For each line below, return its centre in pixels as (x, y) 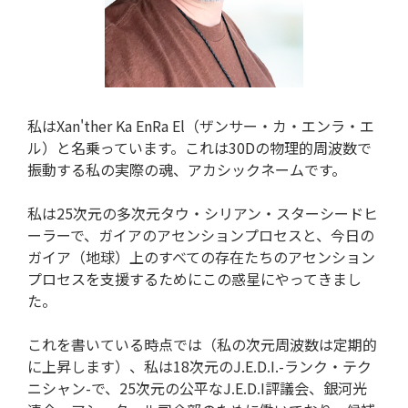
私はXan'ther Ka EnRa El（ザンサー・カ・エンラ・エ (201, 125)
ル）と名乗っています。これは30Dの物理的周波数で (199, 147)
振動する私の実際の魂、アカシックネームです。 (187, 169)
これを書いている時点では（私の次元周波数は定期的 (202, 344)
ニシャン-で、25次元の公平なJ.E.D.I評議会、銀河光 (197, 388)
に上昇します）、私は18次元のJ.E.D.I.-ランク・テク (199, 366)
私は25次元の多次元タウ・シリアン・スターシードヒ (203, 213)
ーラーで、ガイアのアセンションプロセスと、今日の (201, 235)
